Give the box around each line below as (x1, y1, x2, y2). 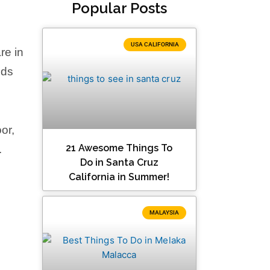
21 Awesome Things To (66, 142, 173, 154)
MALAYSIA (149, 209, 179, 216)
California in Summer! (69, 171, 170, 183)
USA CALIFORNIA (130, 40, 179, 48)
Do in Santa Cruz (80, 157, 159, 169)
